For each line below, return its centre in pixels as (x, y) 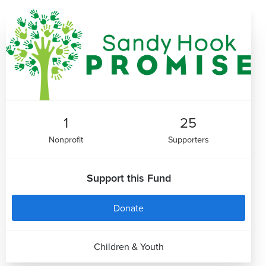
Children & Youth (129, 247)
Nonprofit (66, 140)
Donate (129, 208)
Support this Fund (129, 178)
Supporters (188, 140)
